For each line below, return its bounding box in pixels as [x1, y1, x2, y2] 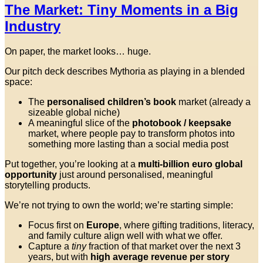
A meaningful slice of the [28, 118, 132, 129]
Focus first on [28, 220, 86, 231]
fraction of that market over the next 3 [86, 241, 241, 252]
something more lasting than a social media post [28, 139, 228, 150]
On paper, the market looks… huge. [5, 46, 151, 57]
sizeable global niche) [28, 107, 120, 118]
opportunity [5, 170, 57, 180]
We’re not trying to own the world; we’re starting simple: [5, 200, 233, 211]
